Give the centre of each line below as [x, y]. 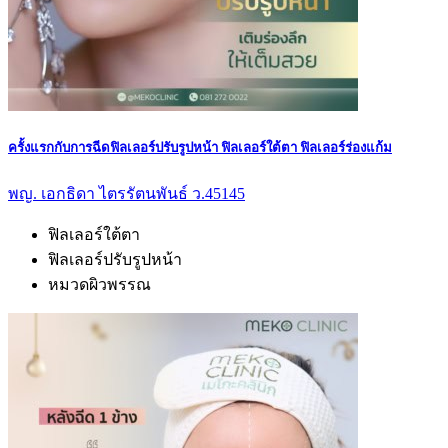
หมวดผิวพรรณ [99, 284]
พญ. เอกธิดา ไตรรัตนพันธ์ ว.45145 [126, 193]
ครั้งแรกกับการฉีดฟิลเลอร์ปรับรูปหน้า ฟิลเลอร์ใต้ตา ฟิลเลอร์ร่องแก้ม [200, 148]
